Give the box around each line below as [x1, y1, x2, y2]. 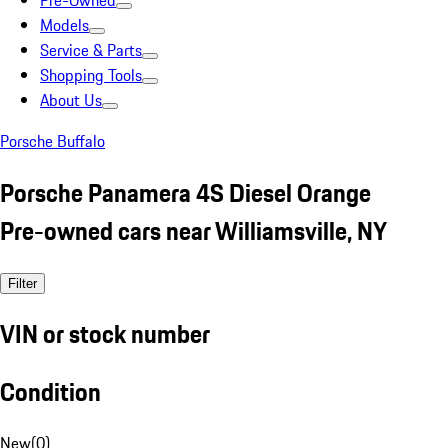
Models [40, 13, 89, 37]
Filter [8, 275, 37, 291]
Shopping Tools [40, 63, 142, 87]
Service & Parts [40, 38, 142, 62]
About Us [40, 88, 102, 112]
